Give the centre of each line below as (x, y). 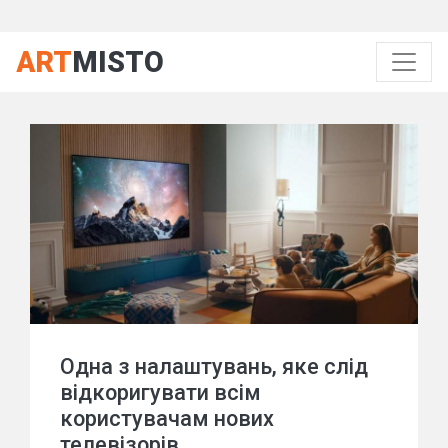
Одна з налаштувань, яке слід (214, 366)
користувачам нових (167, 418)
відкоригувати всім (160, 392)
